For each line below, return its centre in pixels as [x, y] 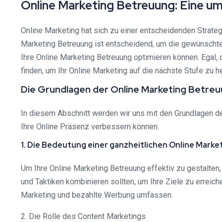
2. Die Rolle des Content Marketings [83, 216]
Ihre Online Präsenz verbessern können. [90, 126]
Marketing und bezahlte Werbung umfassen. [97, 195]
